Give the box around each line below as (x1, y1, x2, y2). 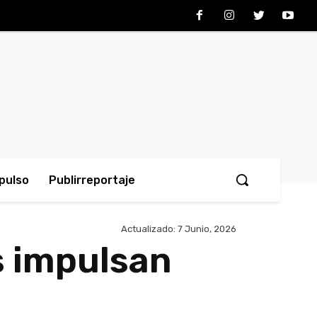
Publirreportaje (49, 173, 135, 187)
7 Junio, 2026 (178, 224, 236, 235)
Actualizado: (121, 224, 175, 235)
